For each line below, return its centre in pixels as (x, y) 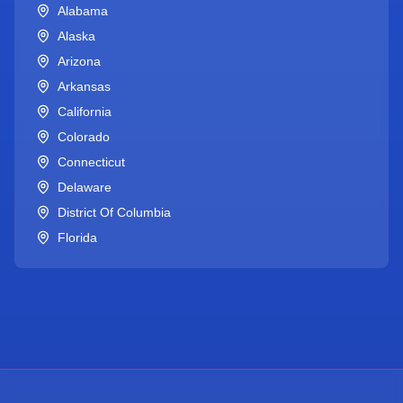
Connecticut (91, 162)
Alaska (76, 36)
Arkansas (84, 86)
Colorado (84, 137)
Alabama (83, 11)
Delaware (85, 187)
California (85, 112)
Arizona (79, 61)
